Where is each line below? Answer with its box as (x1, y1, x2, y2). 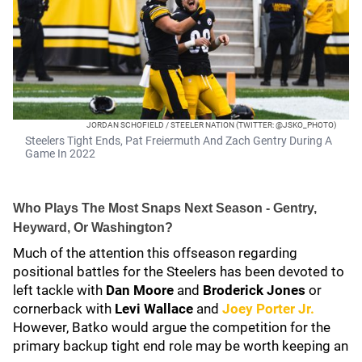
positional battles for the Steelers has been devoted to (13, 263, 344, 280)
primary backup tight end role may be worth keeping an (13, 338, 348, 354)
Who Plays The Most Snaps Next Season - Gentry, (13, 201, 317, 215)
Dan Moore (106, 282, 174, 298)
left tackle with (13, 282, 106, 298)
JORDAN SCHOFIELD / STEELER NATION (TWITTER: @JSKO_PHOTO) (86, 120, 336, 129)
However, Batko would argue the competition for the (13, 319, 330, 335)
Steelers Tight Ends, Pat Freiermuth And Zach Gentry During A (25, 134, 332, 147)
